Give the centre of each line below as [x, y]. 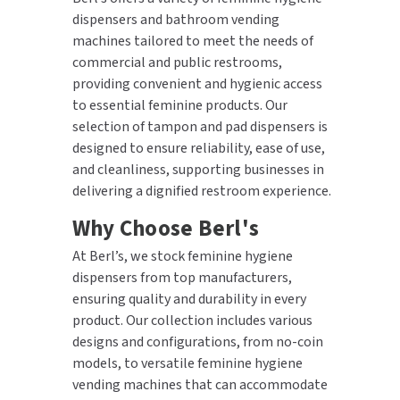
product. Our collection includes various [192, 320]
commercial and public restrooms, [177, 62]
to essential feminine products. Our [179, 105]
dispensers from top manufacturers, [182, 277]
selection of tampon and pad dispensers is [200, 126]
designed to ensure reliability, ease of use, [198, 148]
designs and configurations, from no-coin [197, 342]
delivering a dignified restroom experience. [201, 191]
